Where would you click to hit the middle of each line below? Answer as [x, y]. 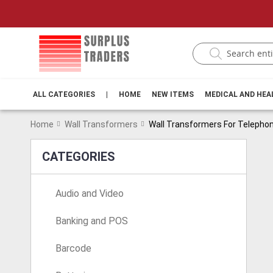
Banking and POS [92, 221]
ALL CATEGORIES [64, 94]
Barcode [73, 248]
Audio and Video [90, 193]
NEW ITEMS [173, 94]
